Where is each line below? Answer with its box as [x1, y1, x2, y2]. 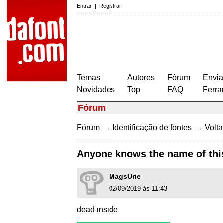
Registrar [99, 3, 121, 9]
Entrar [77, 3, 92, 9]
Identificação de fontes [112, 123, 192, 132]
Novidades [77, 85, 115, 94]
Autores [127, 73, 155, 82]
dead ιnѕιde [77, 205, 118, 214]
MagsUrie [109, 172, 141, 181]
